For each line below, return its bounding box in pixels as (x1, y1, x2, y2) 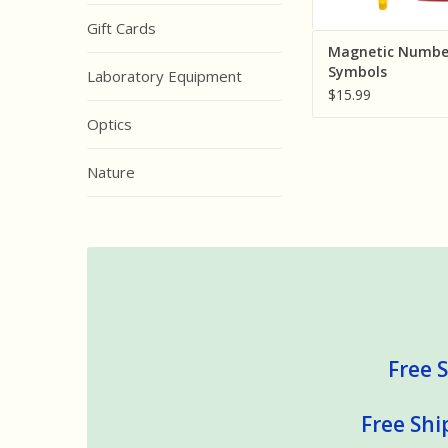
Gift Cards (87, 18, 156, 38)
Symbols (328, 62, 387, 82)
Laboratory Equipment (87, 66, 242, 86)
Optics (87, 114, 132, 134)
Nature (87, 162, 135, 182)
